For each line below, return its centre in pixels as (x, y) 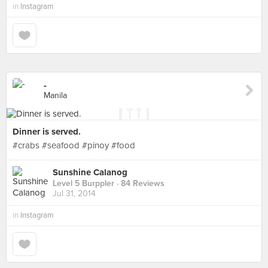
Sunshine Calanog (90, 173)
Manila (55, 95)
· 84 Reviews (139, 184)
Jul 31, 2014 (74, 194)
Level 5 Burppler (83, 184)
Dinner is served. (47, 132)
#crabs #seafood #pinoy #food (74, 145)
